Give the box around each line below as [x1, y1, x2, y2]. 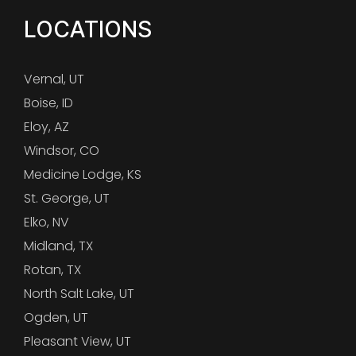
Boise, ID [24, 93, 73, 112]
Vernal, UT [24, 69, 84, 88]
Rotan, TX [24, 260, 81, 279]
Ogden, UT [24, 308, 88, 327]
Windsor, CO [24, 141, 99, 160]
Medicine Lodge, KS [24, 164, 141, 184]
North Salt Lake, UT [24, 284, 134, 303]
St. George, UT [24, 188, 110, 207]
